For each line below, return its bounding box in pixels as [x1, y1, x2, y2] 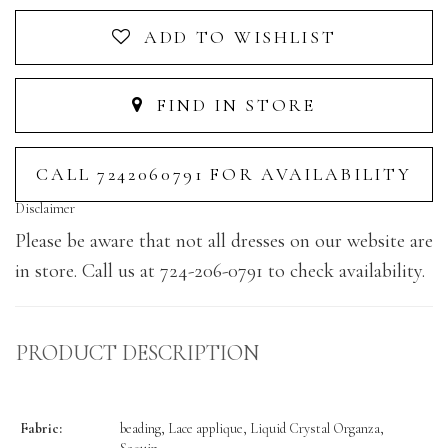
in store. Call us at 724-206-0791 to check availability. [15, 258, 425, 283]
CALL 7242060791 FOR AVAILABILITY [36, 162, 412, 185]
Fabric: [20, 419, 62, 437]
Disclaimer [15, 199, 75, 217]
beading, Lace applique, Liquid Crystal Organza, [120, 419, 384, 437]
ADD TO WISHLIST [144, 26, 337, 49]
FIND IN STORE [150, 94, 316, 117]
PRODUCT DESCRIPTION [16, 339, 259, 366]
